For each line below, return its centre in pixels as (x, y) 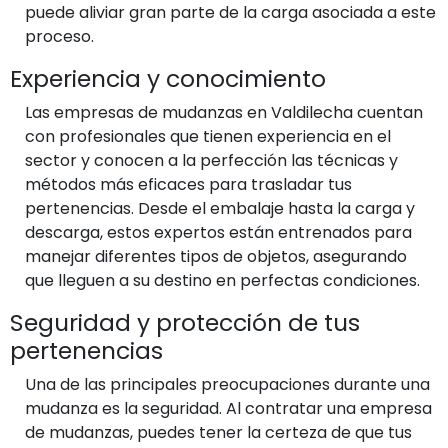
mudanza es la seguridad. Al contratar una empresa (228, 408)
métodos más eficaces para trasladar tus (188, 184)
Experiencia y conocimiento (168, 78)
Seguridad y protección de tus (185, 322)
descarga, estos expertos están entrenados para (218, 232)
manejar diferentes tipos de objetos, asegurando (216, 256)
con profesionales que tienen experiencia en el (208, 136)
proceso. (59, 36)
